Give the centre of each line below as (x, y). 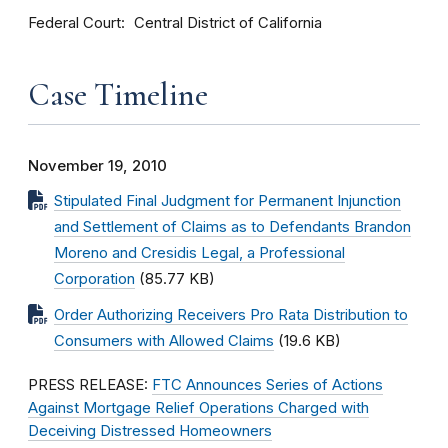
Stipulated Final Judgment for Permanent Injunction (227, 201)
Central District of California (228, 23)
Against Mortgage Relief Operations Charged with (198, 408)
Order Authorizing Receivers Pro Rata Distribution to (231, 315)
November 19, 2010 (97, 166)
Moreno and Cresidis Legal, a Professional (199, 253)
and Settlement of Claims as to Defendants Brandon (232, 227)
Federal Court (74, 22)
